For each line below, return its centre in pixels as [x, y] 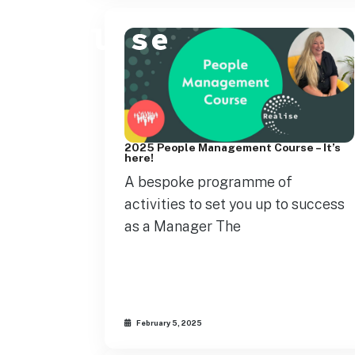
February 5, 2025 [168, 323]
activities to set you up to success [235, 204]
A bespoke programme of [208, 182]
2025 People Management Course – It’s [233, 147]
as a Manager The [183, 226]
